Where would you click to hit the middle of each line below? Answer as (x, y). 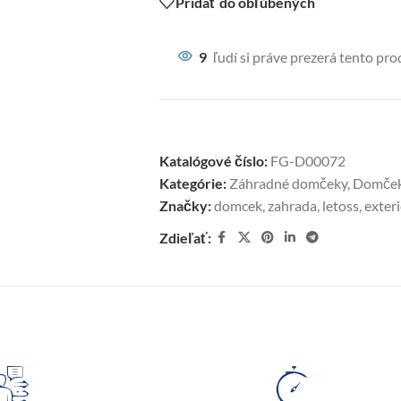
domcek (238, 205)
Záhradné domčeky (288, 183)
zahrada (292, 205)
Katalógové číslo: (214, 161)
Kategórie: (192, 183)
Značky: (185, 205)
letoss (340, 205)
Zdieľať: (185, 238)
